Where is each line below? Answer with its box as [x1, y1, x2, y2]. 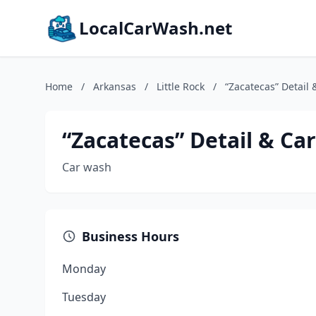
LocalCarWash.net [79, 16, 232, 39]
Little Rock [157, 80, 205, 93]
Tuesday [62, 289, 106, 305]
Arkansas [93, 80, 136, 93]
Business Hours [82, 228, 179, 245]
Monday [62, 261, 106, 276]
